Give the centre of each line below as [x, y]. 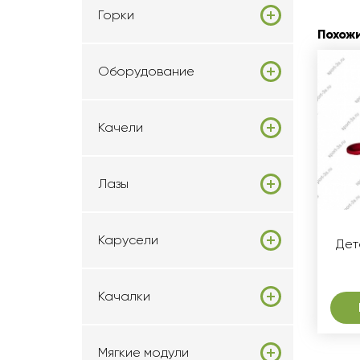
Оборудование [146, 71]
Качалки [124, 296]
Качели [121, 127]
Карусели [128, 240]
